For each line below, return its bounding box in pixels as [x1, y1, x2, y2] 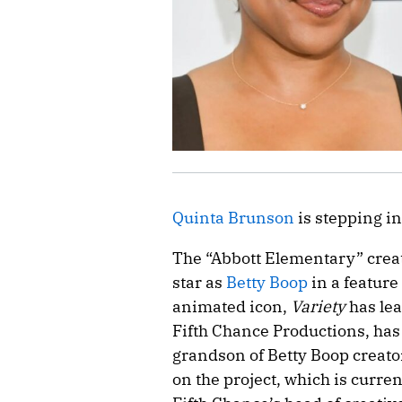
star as [172, 271, 226, 293]
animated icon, [172, 295, 291, 317]
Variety [291, 295, 345, 317]
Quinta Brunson [172, 206, 294, 228]
